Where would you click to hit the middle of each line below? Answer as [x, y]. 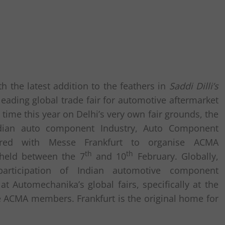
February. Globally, [176, 156]
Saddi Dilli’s [194, 86]
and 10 [109, 156]
